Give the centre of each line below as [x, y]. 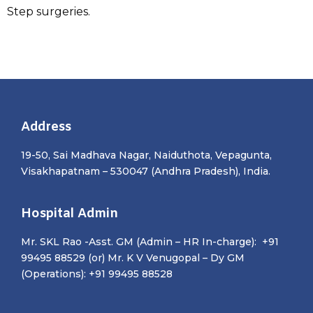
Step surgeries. [49, 12]
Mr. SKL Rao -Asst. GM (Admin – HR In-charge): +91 [150, 242]
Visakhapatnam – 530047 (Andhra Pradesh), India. [146, 172]
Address [46, 128]
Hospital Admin [70, 214]
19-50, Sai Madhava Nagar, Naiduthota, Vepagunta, [146, 155]
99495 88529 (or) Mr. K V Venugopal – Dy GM [133, 258]
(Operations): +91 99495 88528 [97, 274]
